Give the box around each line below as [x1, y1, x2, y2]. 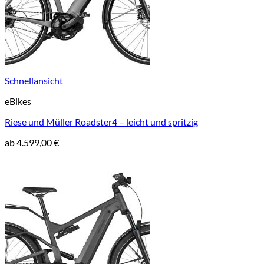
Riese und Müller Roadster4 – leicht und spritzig [5, 116, 198, 127]
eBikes [5, 95, 31, 107]
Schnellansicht [5, 75, 63, 86]
